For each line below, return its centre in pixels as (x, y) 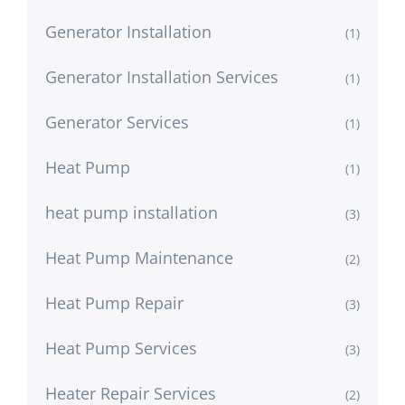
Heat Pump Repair (114, 302)
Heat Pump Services (121, 348)
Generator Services (117, 122)
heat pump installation (132, 212)
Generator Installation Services (162, 76)
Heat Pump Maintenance (139, 257)
